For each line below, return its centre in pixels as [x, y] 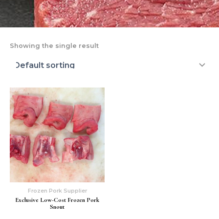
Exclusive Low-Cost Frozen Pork [57, 200]
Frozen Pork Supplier [57, 190]
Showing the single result [54, 46]
